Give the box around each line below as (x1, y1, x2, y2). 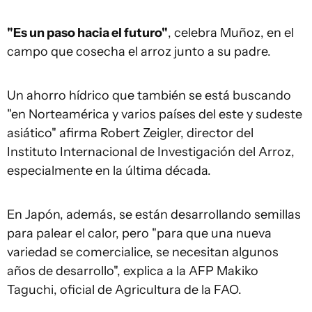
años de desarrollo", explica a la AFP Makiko (7, 263, 258, 279)
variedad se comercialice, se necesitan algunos (7, 244, 279, 260)
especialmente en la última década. (7, 163, 211, 178)
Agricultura (115, 282, 181, 297)
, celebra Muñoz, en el (168, 25, 294, 40)
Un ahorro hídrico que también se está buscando (7, 88, 291, 103)
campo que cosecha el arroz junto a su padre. (7, 44, 271, 59)
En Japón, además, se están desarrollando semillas (7, 207, 301, 222)
